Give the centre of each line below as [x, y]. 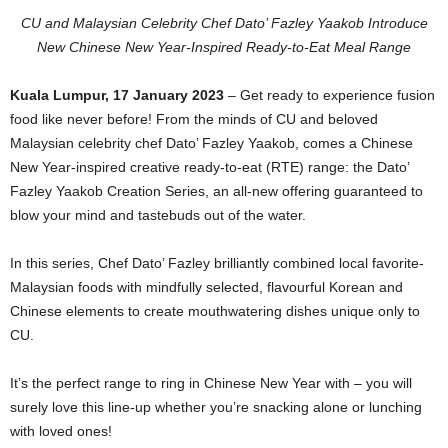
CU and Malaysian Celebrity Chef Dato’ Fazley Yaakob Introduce [224, 23]
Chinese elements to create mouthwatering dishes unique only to [215, 311]
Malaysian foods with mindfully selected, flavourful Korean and [206, 287]
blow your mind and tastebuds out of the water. [158, 215]
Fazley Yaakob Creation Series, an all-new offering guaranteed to [216, 191]
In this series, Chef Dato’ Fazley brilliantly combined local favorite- [217, 263]
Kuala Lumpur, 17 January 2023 [119, 95]
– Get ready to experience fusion [331, 95]
